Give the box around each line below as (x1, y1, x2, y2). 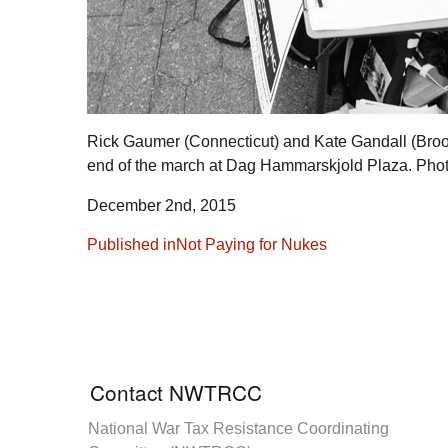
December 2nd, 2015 (87, 197, 236, 215)
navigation (86, 246, 183, 275)
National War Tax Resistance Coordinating (88, 420, 389, 438)
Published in (87, 236, 176, 254)
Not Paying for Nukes (176, 236, 327, 254)
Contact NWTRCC (90, 377, 262, 408)
